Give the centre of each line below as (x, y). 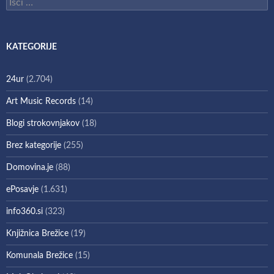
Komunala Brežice (39, 255)
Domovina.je (30, 167)
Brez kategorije (34, 145)
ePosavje (22, 189)
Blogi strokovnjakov (43, 123)
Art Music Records (41, 101)
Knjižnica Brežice (37, 233)
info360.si (24, 211)
